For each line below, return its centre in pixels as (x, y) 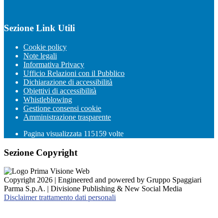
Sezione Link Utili (39, 28)
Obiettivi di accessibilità (60, 91)
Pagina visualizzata (54, 134)
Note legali (40, 56)
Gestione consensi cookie (62, 108)
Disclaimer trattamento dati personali (60, 198)
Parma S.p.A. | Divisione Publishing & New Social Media (93, 189)
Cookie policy (45, 47)
